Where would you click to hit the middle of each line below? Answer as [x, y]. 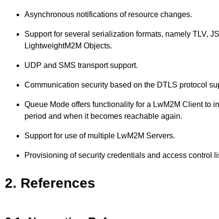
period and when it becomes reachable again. [103, 116]
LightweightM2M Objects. [68, 46]
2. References [50, 183]
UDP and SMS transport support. [81, 66]
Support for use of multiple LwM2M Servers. [100, 136]
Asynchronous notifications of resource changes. [108, 15]
